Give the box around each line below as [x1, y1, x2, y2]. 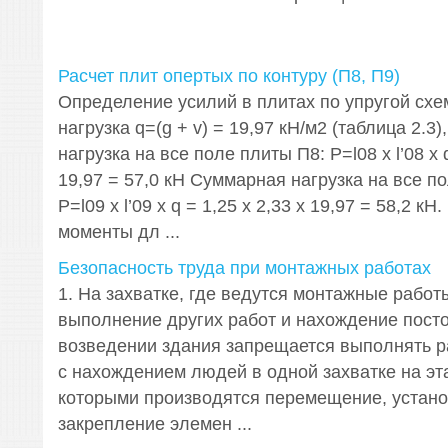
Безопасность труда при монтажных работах [57, 258, 431, 278]
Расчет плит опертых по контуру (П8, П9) [57, 66, 400, 86]
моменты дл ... [57, 222, 180, 242]
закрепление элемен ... [57, 414, 252, 434]
